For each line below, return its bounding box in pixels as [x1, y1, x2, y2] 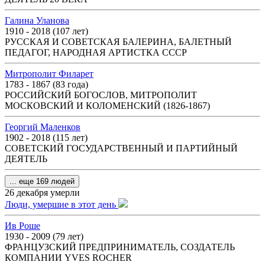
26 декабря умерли [5, 188, 80, 198]
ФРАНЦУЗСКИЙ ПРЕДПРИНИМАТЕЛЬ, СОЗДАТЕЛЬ [5, 242, 235, 252]
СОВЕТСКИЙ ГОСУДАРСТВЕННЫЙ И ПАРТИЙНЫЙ [5, 143, 238, 153]
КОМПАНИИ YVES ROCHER [5, 253, 132, 263]
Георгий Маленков [5, 122, 80, 132]
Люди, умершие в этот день [5, 199, 118, 209]
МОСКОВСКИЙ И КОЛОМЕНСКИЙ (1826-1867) [5, 101, 210, 111]
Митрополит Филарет [5, 69, 93, 79]
